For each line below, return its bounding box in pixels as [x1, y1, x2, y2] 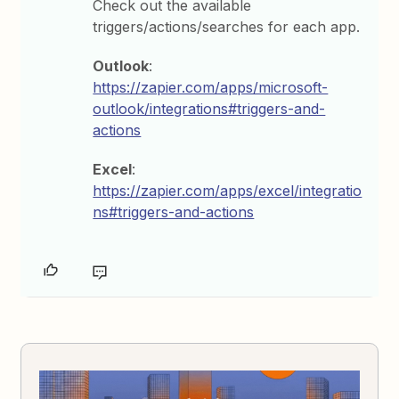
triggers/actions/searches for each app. [93, 18, 361, 36]
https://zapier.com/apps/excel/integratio [93, 182, 362, 199]
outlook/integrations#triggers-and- [93, 100, 326, 118]
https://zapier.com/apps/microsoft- [93, 78, 329, 96]
